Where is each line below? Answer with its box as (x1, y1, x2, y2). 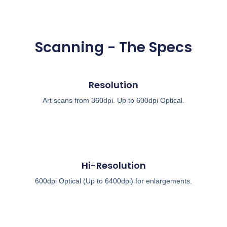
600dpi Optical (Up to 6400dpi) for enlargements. (35, 177, 192, 185)
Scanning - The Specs (35, 37, 192, 57)
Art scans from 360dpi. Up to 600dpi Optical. (43, 96, 184, 105)
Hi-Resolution (81, 159, 146, 172)
